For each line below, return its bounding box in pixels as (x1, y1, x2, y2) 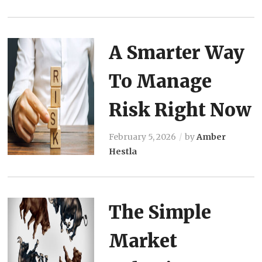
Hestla (108, 146, 137, 157)
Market (108, 229, 177, 252)
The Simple (108, 200, 211, 223)
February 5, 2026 (108, 131, 176, 142)
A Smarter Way (108, 40, 244, 64)
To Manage (108, 69, 212, 92)
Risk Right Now (108, 98, 251, 121)
